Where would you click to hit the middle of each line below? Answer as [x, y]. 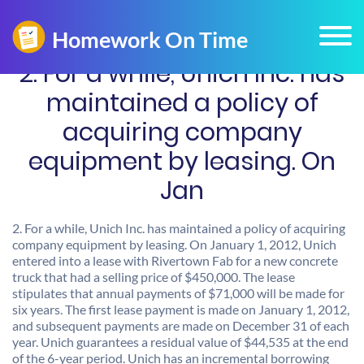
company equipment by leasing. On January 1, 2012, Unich [174, 244]
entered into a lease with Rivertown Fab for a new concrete [175, 260]
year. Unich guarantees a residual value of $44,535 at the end [180, 342]
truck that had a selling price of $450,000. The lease [154, 277]
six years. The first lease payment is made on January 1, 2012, [181, 309]
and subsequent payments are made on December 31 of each [181, 325]
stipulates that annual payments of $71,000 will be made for [178, 293]
